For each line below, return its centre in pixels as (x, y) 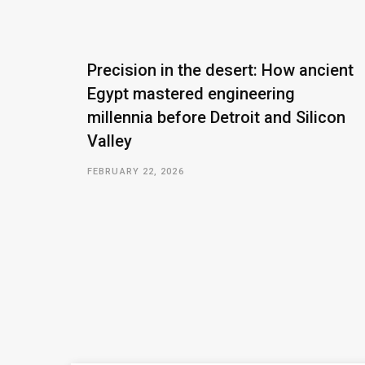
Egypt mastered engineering (191, 94)
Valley (110, 141)
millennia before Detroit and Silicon (216, 118)
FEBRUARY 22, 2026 (136, 172)
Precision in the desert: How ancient (220, 70)
